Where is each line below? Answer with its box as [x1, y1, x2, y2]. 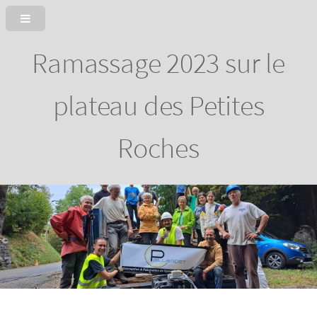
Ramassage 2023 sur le [32, 44, 285, 81]
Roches [117, 129, 200, 166]
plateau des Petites [52, 86, 265, 123]
